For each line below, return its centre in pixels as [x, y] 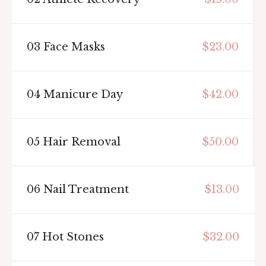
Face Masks [73, 47]
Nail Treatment [85, 189]
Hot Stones [72, 237]
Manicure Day [82, 94]
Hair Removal [80, 142]
